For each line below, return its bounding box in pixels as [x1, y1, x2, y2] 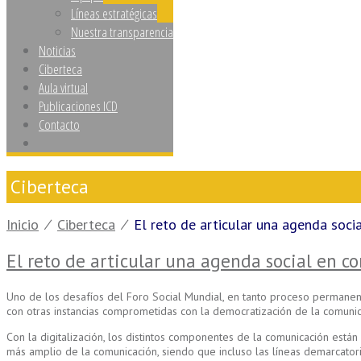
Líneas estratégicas [71, 4, 157, 23]
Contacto [39, 115, 80, 134]
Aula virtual [39, 78, 88, 97]
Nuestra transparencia [71, 23, 173, 41]
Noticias [39, 41, 76, 60]
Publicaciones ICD [39, 97, 118, 115]
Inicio [6, 215, 39, 234]
